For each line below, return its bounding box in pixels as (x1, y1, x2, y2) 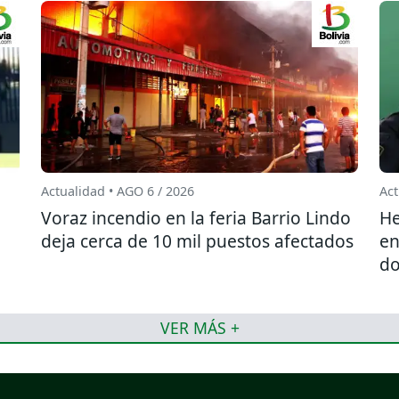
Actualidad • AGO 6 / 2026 (41, 183, 194, 200)
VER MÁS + (159, 316, 240, 338)
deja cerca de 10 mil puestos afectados (41, 229, 354, 254)
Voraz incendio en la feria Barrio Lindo (41, 206, 351, 231)
